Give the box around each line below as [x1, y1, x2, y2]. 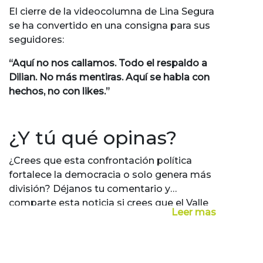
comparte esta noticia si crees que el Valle [9, 197, 208, 209]
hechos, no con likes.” [9, 86, 110, 97]
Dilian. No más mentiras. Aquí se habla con [9, 72, 210, 83]
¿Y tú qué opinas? [9, 126, 177, 150]
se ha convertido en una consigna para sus [9, 20, 210, 32]
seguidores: [9, 34, 64, 46]
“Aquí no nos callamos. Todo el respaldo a [9, 58, 207, 69]
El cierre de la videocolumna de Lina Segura [9, 6, 214, 18]
